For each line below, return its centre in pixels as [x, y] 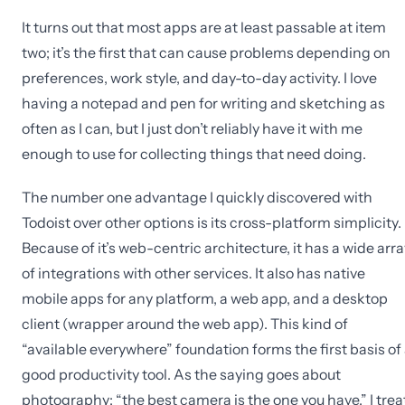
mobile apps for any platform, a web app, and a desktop [205, 298]
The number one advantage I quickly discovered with [197, 197]
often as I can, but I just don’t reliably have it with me [192, 128]
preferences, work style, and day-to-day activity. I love [199, 78]
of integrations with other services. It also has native [193, 273]
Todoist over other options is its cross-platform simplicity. [212, 222]
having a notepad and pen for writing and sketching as [203, 103]
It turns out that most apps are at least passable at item [204, 27]
